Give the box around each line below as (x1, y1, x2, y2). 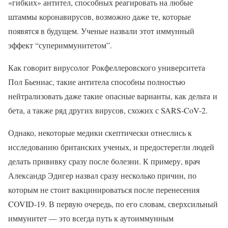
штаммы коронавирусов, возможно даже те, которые (8, 11, 191, 22)
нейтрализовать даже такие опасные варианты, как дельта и (8, 91, 217, 102)
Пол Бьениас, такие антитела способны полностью (8, 76, 185, 88)
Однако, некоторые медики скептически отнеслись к (8, 127, 192, 138)
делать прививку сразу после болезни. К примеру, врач (8, 156, 200, 167)
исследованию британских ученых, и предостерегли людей (8, 141, 214, 153)
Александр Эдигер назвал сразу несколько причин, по (8, 170, 196, 181)
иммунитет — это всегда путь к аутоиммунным (8, 213, 174, 224)
